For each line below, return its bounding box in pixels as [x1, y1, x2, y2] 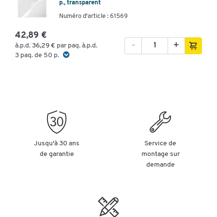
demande [146, 161, 175, 169]
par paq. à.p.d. [57, 42, 97, 49]
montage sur [141, 150, 180, 158]
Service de [144, 139, 176, 147]
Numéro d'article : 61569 [59, 13, 128, 19]
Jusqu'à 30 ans [34, 139, 79, 147]
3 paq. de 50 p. [15, 51, 59, 59]
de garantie [39, 150, 74, 158]
